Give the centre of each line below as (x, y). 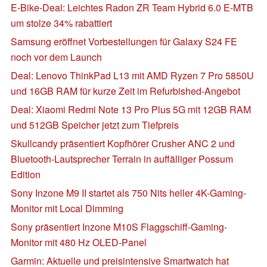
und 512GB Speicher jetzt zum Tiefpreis (95, 125)
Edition (26, 174)
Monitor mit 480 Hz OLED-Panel (79, 242)
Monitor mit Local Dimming (67, 208)
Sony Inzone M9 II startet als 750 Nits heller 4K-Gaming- (128, 193)
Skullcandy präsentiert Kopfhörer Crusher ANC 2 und (123, 143)
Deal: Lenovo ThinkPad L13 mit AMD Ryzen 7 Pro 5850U (132, 75)
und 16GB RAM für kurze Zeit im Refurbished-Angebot (125, 91)
